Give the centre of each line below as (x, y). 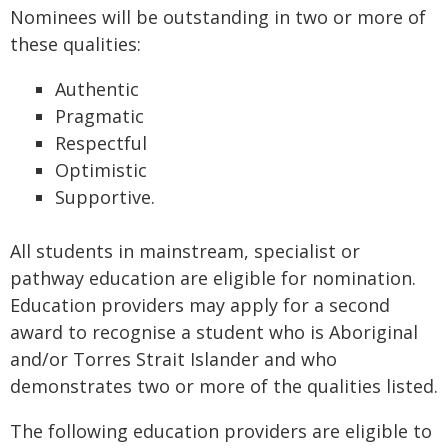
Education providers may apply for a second (200, 305)
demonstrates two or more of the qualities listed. (224, 386)
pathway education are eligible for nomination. (213, 278)
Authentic (97, 89)
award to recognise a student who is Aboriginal (214, 332)
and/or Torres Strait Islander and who (173, 359)
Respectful (101, 143)
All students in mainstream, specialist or (185, 251)
